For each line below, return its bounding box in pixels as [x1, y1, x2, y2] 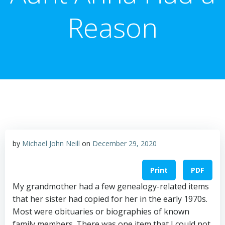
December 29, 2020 [92, 139, 157, 148]
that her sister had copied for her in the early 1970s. [13, 193, 207, 205]
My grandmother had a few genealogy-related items [13, 181, 209, 192]
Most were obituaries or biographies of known [13, 206, 189, 217]
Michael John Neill [22, 139, 80, 148]
